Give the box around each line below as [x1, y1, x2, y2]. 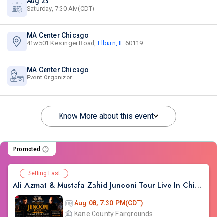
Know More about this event [59, 111, 154, 121]
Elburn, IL [97, 39, 124, 46]
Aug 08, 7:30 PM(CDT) [74, 199, 143, 207]
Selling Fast [28, 170, 61, 177]
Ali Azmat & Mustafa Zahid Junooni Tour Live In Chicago [195, 180, 201, 191]
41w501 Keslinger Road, [27, 39, 98, 46]
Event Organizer [27, 74, 72, 81]
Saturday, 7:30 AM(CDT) [27, 5, 95, 12]
